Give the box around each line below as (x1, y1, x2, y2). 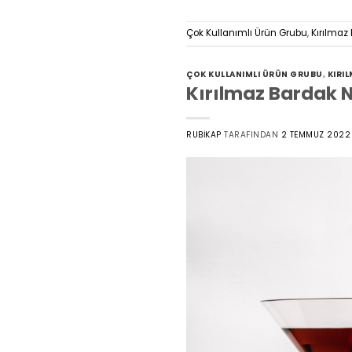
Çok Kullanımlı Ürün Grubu (186, 27, 307, 40)
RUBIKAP (186, 129, 222, 141)
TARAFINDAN (221, 129, 279, 141)
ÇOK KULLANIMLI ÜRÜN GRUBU (186, 68, 323, 81)
